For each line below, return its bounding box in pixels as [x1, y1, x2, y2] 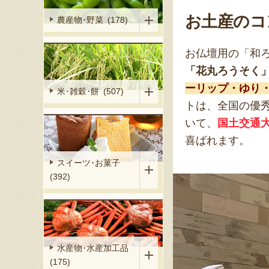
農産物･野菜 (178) [57, 15, 128, 25]
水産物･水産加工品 [57, 243, 133, 253]
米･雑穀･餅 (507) [57, 86, 124, 97]
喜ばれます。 [185, 134, 250, 147]
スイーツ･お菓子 [57, 158, 124, 168]
